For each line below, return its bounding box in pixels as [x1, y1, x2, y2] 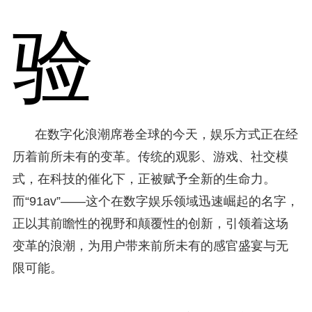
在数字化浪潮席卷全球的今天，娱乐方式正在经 [34, 127, 298, 141]
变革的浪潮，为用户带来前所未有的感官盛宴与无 [12, 238, 288, 253]
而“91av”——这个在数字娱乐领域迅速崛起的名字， [12, 194, 299, 208]
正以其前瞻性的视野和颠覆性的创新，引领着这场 [12, 216, 288, 231]
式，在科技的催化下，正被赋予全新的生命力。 [12, 171, 276, 186]
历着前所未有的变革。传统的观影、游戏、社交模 [12, 149, 288, 164]
